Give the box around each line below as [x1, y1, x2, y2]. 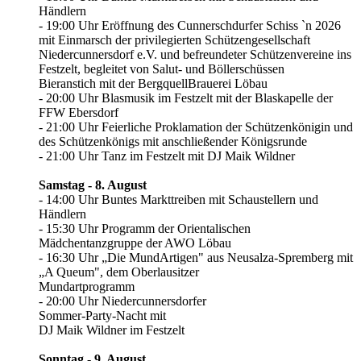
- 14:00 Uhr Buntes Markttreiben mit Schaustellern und [39, 193, 318, 206]
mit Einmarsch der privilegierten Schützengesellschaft [39, 33, 310, 47]
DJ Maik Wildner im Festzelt [39, 323, 185, 337]
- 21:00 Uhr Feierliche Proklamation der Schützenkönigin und [39, 120, 353, 134]
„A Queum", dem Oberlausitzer [39, 265, 199, 279]
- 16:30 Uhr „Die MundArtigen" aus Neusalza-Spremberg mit [39, 251, 353, 264]
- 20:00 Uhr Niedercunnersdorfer [39, 294, 206, 308]
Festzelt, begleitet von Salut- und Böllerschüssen [39, 62, 284, 76]
